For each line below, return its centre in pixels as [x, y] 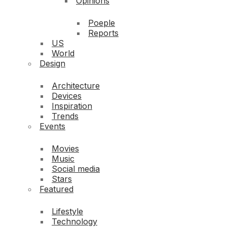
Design [52, 64]
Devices [67, 96]
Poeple [102, 23]
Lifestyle [67, 212]
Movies [65, 149]
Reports [103, 33]
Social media [76, 169]
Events [52, 126]
